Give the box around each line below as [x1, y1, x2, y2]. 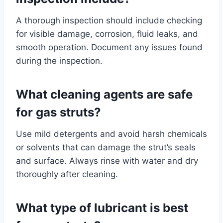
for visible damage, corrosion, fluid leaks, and [16, 28, 198, 39]
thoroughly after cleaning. [16, 169, 118, 179]
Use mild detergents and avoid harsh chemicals [16, 128, 207, 139]
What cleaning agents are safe [16, 87, 193, 102]
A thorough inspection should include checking [16, 15, 202, 25]
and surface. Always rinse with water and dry [16, 155, 198, 166]
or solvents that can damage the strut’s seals [16, 142, 196, 152]
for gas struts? [16, 105, 101, 119]
